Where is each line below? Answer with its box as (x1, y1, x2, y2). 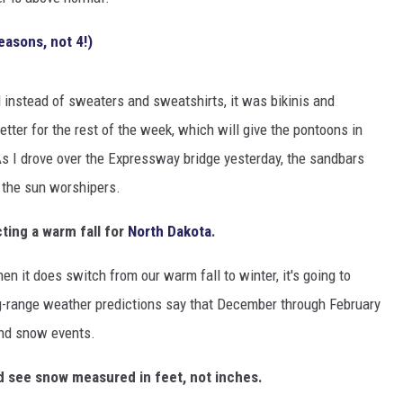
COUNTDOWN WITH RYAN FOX (95, 92, 255, 106)
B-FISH (95, 182, 132, 196)
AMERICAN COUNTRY (95, 75, 208, 89)
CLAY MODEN (95, 30, 165, 44)
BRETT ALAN (95, 137, 162, 151)
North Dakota (128, 222, 211, 241)
